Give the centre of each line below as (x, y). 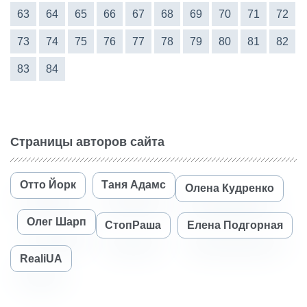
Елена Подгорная (235, 225)
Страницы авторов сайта (87, 142)
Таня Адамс (134, 185)
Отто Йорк (48, 185)
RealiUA (41, 258)
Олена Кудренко (229, 188)
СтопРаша (133, 225)
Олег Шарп (56, 221)
